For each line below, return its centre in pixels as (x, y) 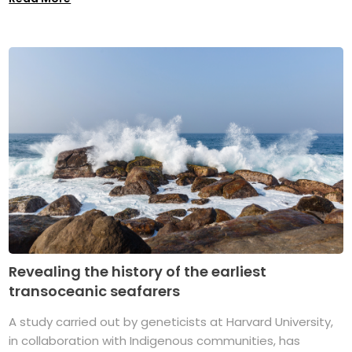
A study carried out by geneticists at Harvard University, (171, 322)
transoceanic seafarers (95, 291)
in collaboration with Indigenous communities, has (155, 341)
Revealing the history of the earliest (138, 272)
